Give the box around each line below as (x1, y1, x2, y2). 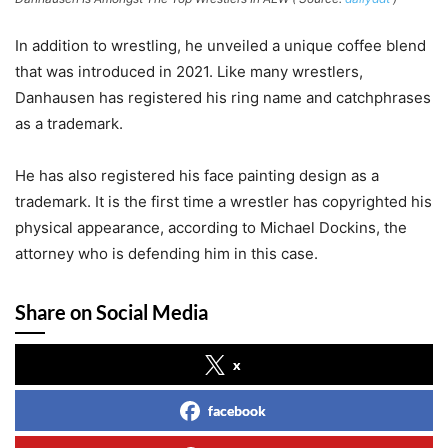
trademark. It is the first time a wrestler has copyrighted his (15, 191, 432, 211)
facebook (208, 401, 266, 419)
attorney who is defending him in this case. (15, 243, 318, 263)
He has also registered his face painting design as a (15, 165, 379, 185)
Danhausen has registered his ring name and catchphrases (15, 87, 431, 107)
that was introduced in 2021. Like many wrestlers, (15, 61, 363, 81)
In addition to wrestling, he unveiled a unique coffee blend (15, 35, 426, 55)
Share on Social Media (15, 299, 208, 324)
